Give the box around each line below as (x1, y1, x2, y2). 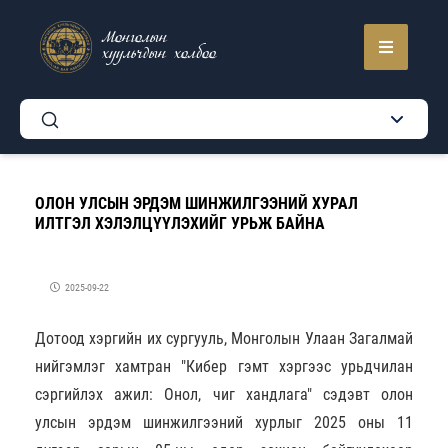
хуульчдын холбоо (102, 45, 216, 65)
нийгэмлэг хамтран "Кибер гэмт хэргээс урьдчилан (35, 357, 413, 376)
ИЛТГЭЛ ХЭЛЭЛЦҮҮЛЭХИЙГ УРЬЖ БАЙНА (35, 214, 325, 233)
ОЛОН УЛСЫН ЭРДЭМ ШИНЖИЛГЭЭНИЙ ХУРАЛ (35, 194, 358, 213)
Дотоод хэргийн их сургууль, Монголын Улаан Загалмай (35, 329, 413, 348)
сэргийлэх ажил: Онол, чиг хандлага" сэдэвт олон (35, 385, 413, 404)
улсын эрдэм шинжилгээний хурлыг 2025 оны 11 (35, 413, 413, 432)
